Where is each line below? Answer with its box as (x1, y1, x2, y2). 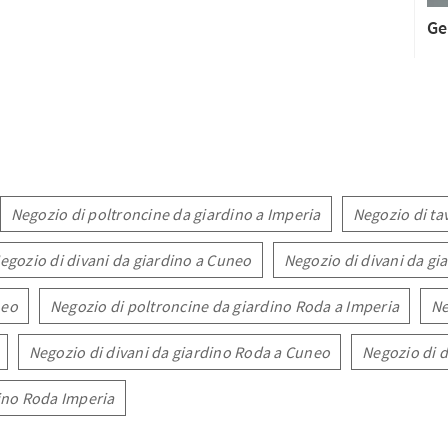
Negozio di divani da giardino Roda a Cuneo (28, 342, 330, 362)
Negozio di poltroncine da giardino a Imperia (10, 204, 321, 224)
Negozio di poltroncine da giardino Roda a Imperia (49, 296, 399, 316)
